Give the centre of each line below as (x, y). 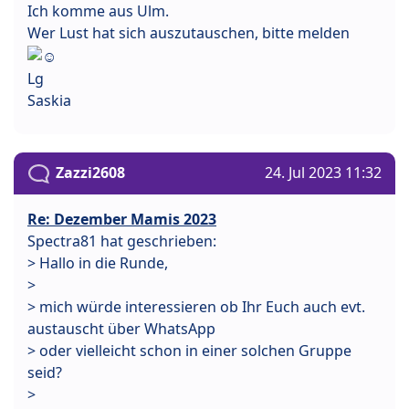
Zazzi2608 (90, 172)
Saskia (49, 100)
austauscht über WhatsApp (121, 329)
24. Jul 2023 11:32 (323, 172)
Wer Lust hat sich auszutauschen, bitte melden (189, 33)
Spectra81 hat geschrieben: (122, 241)
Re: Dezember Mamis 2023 (122, 220)
